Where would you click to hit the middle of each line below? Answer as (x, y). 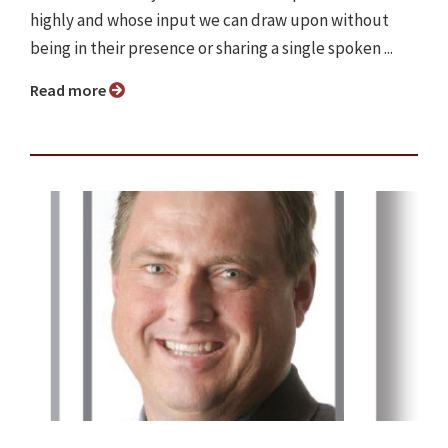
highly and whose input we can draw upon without (209, 20)
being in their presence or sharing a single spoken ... (211, 48)
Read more (74, 90)
